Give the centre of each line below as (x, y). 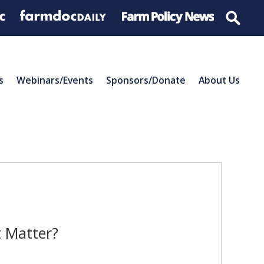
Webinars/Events (55, 80)
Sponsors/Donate (146, 80)
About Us (219, 80)
